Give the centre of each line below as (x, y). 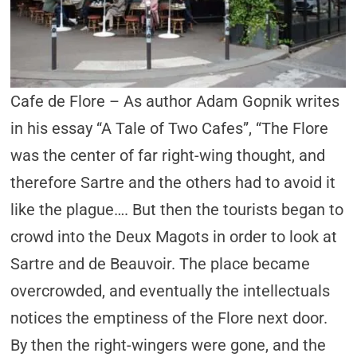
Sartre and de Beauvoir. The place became (161, 264)
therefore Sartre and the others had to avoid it (173, 182)
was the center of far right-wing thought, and (168, 155)
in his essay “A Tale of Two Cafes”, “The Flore (170, 128)
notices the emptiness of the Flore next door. (169, 318)
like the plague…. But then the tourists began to (177, 210)
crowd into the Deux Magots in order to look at (174, 237)
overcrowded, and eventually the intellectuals (171, 291)
